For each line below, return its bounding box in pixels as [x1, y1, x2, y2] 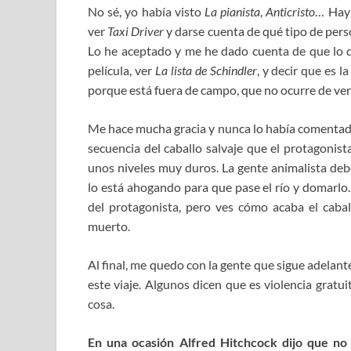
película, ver [88, 63, 155, 78]
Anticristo [266, 4, 316, 20]
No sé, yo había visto [88, 4, 201, 20]
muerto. [88, 219, 130, 234]
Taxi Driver [107, 24, 165, 39]
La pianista [201, 4, 261, 20]
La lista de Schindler [154, 63, 257, 78]
